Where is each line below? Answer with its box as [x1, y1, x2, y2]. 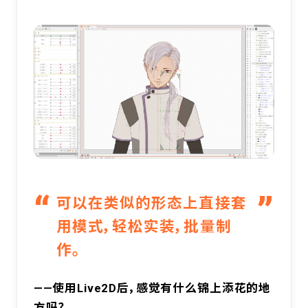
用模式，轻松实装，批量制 [56, 218, 232, 236]
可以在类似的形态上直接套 [56, 195, 247, 212]
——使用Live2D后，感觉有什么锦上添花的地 [33, 281, 272, 296]
